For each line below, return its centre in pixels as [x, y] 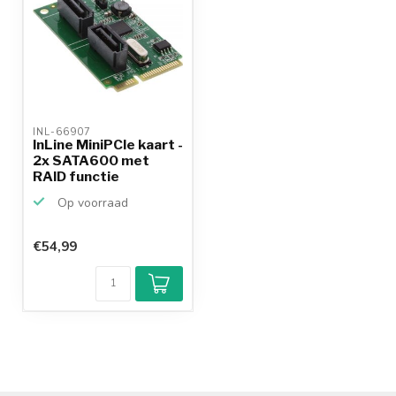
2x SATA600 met [91, 160]
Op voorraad [91, 203]
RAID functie [76, 176]
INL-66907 [64, 132]
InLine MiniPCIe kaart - [108, 145]
